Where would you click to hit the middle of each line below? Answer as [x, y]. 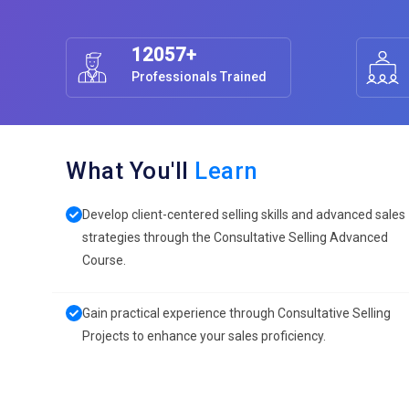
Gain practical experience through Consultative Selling [236, 313]
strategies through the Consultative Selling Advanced [235, 237]
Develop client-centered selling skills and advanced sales [244, 215]
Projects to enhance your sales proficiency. [204, 336]
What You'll [130, 171]
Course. [104, 260]
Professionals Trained [199, 77]
